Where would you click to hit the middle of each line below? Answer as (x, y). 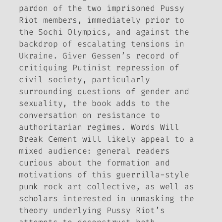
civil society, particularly (85, 79)
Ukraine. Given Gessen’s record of (99, 55)
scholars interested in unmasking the (107, 198)
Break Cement (51, 139)
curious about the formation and (94, 163)
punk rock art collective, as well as (107, 186)
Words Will (155, 127)
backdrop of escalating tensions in (102, 44)
